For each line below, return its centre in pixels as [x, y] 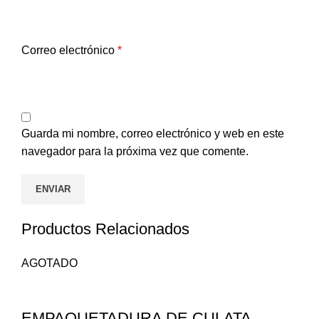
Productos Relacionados [105, 229]
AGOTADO [49, 263]
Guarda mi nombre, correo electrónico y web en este [153, 134]
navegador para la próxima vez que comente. [135, 152]
